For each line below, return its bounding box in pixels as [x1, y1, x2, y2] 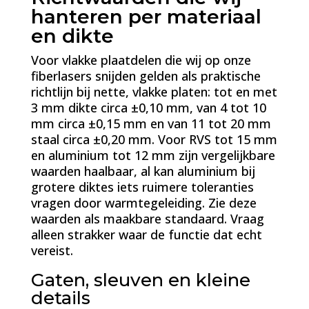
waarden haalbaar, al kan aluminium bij [30, 163, 255, 179]
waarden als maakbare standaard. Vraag [30, 210, 264, 227]
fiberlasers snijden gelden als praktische [30, 68, 261, 84]
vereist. [30, 242, 73, 259]
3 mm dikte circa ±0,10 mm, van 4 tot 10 [30, 99, 266, 116]
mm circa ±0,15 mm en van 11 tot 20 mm [30, 115, 271, 132]
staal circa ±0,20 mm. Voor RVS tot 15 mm [30, 131, 277, 148]
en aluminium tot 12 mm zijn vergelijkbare [30, 147, 275, 163]
